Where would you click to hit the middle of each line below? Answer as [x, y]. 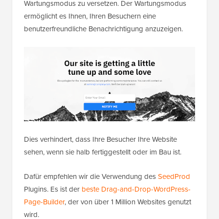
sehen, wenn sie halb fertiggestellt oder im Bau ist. [103, 152]
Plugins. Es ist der [53, 189]
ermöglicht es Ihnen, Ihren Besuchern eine [90, 16]
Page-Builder [44, 202]
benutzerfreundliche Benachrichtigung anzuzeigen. [103, 29]
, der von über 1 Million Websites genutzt [128, 202]
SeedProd [174, 176]
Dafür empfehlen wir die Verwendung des [91, 176]
